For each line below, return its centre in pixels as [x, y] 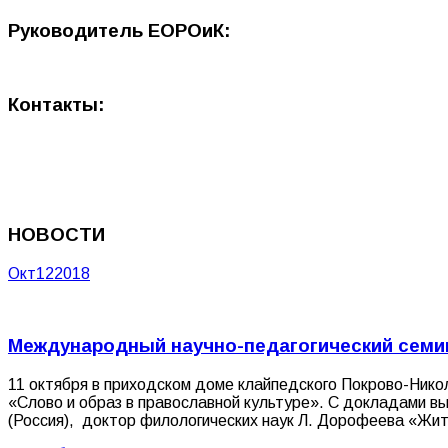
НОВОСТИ [56, 234]
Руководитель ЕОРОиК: [119, 31]
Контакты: [56, 105]
